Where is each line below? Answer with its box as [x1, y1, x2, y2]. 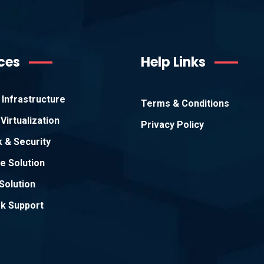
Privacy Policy [141, 119, 204, 130]
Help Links [141, 53, 206, 71]
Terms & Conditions [141, 98, 229, 109]
